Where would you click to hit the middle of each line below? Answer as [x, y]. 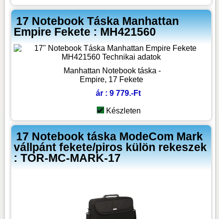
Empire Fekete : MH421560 [85, 32]
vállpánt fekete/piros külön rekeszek [110, 147]
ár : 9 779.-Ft [118, 93]
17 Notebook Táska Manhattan [98, 21]
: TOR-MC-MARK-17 [67, 158]
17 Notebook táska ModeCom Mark [110, 137]
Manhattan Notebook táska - [112, 71]
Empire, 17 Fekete [111, 80]
